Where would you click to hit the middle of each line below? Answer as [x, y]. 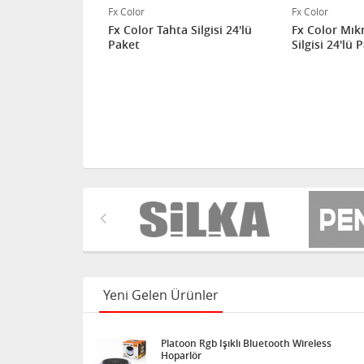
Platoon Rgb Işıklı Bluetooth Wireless [180, 343]
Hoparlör [181, 355]
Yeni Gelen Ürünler [161, 295]
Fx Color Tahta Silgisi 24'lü [180, 30]
